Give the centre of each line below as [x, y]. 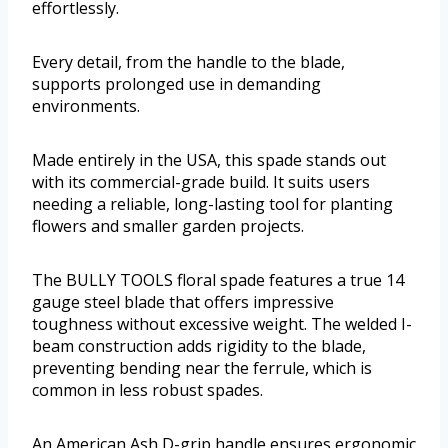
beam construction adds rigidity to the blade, [199, 346]
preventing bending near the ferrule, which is [202, 368]
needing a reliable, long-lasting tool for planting [212, 204]
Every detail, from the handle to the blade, [188, 62]
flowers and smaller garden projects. [168, 226]
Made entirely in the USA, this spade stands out [209, 160]
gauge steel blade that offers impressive [183, 302]
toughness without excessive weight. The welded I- [222, 324]
